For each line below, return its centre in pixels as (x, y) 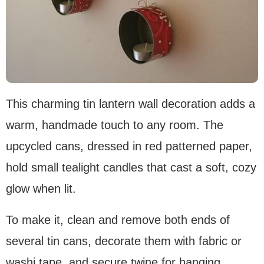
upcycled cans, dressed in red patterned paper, (129, 146)
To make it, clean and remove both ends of (118, 220)
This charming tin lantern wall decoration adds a (131, 104)
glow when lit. (41, 189)
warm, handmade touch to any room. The (115, 125)
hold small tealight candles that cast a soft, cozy (131, 168)
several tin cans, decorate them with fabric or (124, 241)
